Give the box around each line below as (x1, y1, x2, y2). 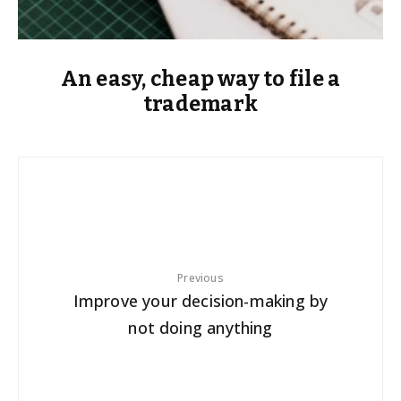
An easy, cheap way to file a (60, 66, 341, 92)
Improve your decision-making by (73, 290, 328, 312)
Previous (177, 270, 224, 286)
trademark (142, 91, 259, 117)
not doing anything (128, 317, 273, 339)
